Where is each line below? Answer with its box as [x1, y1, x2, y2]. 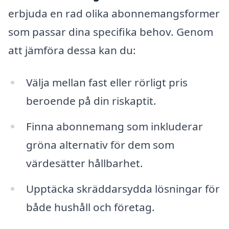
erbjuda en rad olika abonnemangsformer [8, 6, 220, 20]
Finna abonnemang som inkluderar [26, 119, 203, 134]
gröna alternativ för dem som [26, 138, 174, 152]
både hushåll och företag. [26, 200, 155, 215]
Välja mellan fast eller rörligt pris [26, 75, 188, 90]
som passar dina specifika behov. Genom [8, 24, 213, 39]
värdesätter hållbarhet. [26, 156, 143, 171]
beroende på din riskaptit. [26, 94, 156, 108]
